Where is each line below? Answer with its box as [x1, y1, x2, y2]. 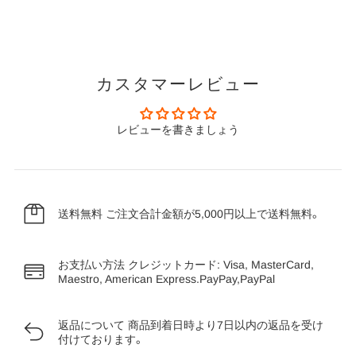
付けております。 [57, 332, 144, 346]
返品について [57, 318, 128, 331]
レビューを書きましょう [117, 122, 239, 136]
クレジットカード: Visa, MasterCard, [127, 257, 314, 271]
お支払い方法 [57, 257, 128, 271]
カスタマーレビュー [96, 74, 260, 93]
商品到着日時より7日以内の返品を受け [127, 318, 323, 331]
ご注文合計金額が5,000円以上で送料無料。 [105, 207, 320, 220]
